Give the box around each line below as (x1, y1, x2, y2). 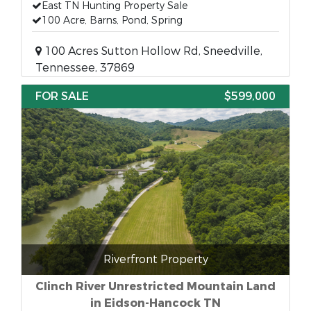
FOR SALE (35, 89, 89, 103)
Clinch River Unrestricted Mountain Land (35, 279, 276, 294)
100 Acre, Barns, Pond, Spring (42, 14, 183, 27)
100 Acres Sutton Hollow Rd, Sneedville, (42, 44, 262, 58)
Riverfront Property (103, 252, 208, 267)
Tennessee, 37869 (35, 60, 135, 75)
